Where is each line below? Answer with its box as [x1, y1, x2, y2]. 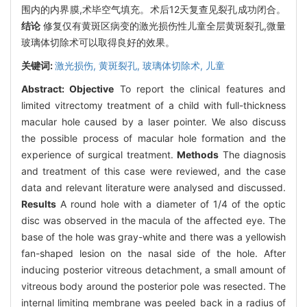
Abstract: [21, 82, 70, 95]
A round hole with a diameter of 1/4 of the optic [56, 197, 286, 210]
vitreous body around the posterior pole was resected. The [21, 280, 286, 292]
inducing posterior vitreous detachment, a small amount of [21, 263, 286, 275]
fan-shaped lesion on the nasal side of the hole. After [21, 247, 286, 259]
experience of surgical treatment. [21, 148, 177, 160]
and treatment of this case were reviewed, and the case [21, 164, 286, 177]
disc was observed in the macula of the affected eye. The [21, 214, 286, 226]
